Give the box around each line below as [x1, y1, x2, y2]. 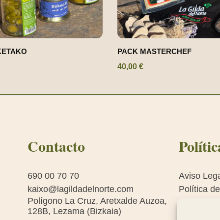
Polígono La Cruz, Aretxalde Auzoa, [27, 195, 167, 206]
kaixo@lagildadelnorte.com [27, 184, 134, 194]
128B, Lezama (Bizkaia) [27, 206, 121, 216]
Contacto [27, 135, 85, 157]
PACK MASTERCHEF [117, 47, 192, 55]
